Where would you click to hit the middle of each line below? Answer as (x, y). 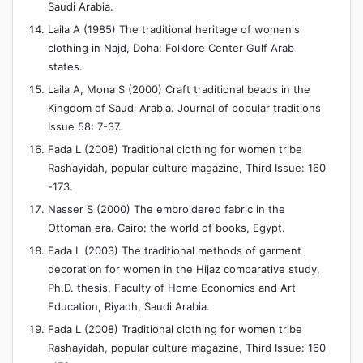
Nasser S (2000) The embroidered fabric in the (167, 209)
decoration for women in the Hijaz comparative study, (184, 269)
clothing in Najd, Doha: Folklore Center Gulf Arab (171, 47)
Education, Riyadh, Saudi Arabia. (129, 306)
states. (65, 66)
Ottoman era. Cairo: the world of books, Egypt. (167, 227)
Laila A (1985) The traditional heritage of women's (174, 29)
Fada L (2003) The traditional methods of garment (175, 250)
